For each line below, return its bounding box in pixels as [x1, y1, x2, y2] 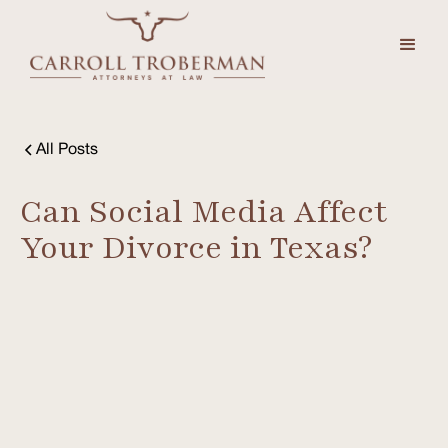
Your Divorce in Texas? [20, 226, 372, 270]
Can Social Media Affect [20, 190, 388, 234]
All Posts [36, 143, 98, 158]
